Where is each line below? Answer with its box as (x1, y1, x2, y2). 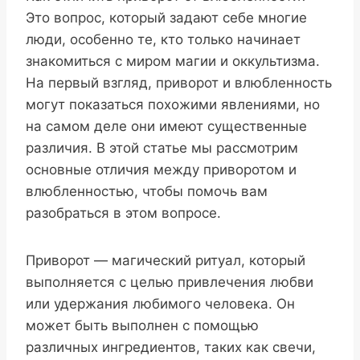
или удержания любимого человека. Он (26, 296, 295, 313)
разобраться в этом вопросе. (26, 205, 221, 222)
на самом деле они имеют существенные (26, 118, 307, 135)
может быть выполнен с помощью (26, 317, 259, 334)
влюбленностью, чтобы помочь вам (26, 183, 268, 200)
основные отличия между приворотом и (26, 162, 297, 178)
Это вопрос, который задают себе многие (26, 10, 307, 27)
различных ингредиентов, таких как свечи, (26, 339, 316, 356)
